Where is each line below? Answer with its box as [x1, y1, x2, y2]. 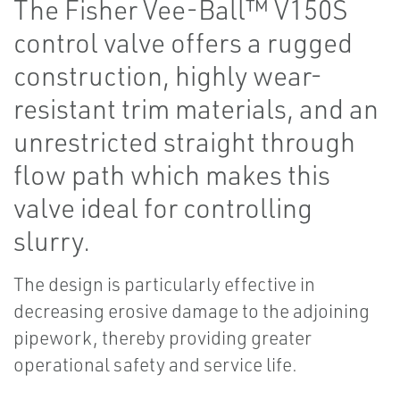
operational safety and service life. [13, 353, 297, 376]
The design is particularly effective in [13, 272, 315, 296]
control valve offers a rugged [13, 26, 353, 59]
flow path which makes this [13, 158, 330, 191]
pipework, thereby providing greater [13, 326, 312, 349]
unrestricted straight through [13, 125, 355, 158]
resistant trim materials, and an [13, 92, 379, 125]
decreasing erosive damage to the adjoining [13, 299, 370, 322]
